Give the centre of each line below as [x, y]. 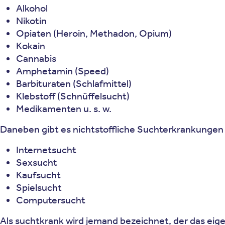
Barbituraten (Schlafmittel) [74, 84]
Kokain [31, 46]
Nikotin [31, 21]
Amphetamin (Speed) [63, 71]
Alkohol [32, 8]
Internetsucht [46, 150]
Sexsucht [37, 162]
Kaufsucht [38, 175]
